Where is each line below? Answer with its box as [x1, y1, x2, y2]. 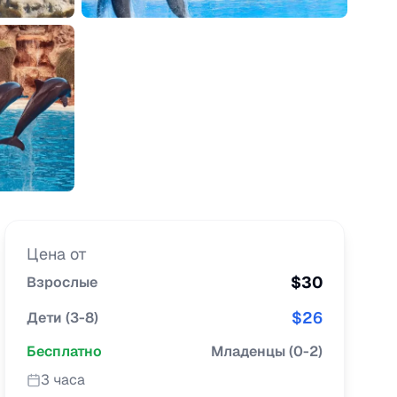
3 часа [41, 370, 86, 389]
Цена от [27, 244, 88, 264]
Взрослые [27, 273, 98, 292]
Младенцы [211, 342, 286, 361]
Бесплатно [27, 342, 103, 361]
